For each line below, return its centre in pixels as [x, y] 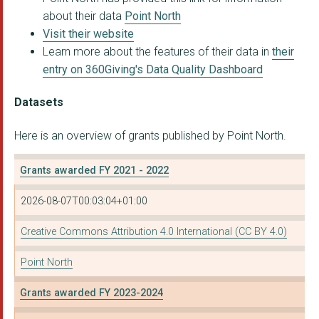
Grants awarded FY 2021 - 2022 [94, 171]
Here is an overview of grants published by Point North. [150, 135]
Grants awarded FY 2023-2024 [91, 293]
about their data [84, 16]
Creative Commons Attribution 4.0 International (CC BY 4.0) [154, 232]
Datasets [39, 103]
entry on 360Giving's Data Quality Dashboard [153, 70]
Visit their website [88, 34]
